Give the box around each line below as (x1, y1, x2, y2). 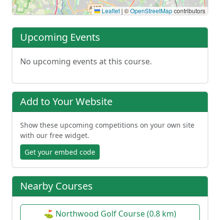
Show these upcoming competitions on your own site (20, 120, 194, 130)
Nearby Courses (20, 179, 93, 193)
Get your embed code (25, 147, 95, 157)
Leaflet (100, 6, 120, 15)
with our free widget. (20, 131, 89, 140)
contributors (172, 6, 205, 15)
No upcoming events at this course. (20, 56, 152, 67)
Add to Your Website (20, 95, 112, 109)
